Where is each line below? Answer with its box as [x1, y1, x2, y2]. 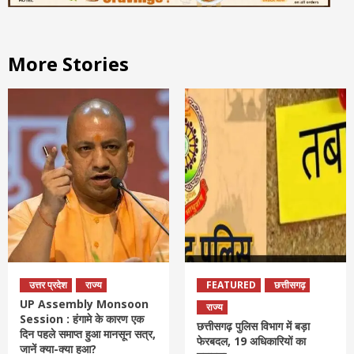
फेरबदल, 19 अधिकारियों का [197, 333, 306, 349]
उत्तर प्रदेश [29, 278, 67, 292]
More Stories [8, 51, 129, 77]
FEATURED [206, 278, 256, 292]
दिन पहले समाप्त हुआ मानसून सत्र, [20, 326, 156, 342]
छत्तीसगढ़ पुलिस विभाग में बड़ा [197, 318, 310, 334]
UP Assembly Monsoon [20, 296, 149, 312]
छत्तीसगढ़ [274, 278, 305, 292]
